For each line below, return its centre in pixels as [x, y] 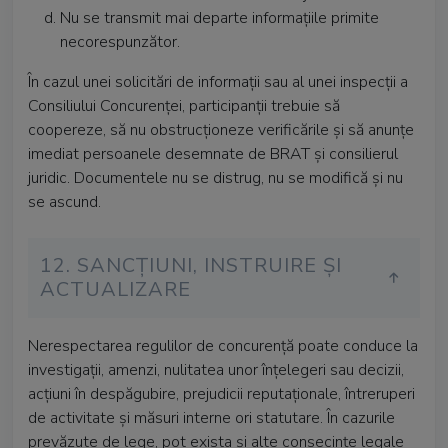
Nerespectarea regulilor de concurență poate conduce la [223, 346]
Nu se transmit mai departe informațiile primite [219, 18]
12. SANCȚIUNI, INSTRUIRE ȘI [191, 265]
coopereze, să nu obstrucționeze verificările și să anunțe [221, 130]
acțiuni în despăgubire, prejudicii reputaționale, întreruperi [221, 394]
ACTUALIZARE [115, 289]
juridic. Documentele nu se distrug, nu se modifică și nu [215, 178]
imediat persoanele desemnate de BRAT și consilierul [213, 154]
